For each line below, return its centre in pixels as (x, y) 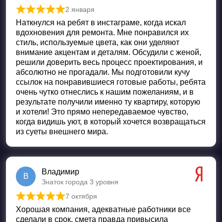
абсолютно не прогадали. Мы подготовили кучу (103, 72)
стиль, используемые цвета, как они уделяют (98, 42)
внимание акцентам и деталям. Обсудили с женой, (109, 52)
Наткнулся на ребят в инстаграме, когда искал (101, 22)
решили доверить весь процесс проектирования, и (109, 62)
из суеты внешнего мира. (62, 131)
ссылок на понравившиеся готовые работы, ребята (111, 82)
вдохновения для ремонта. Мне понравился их (102, 32)
